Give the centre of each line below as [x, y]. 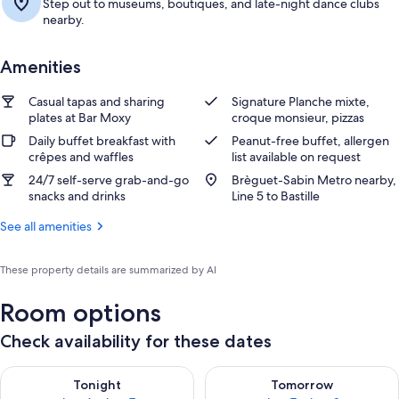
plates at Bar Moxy [80, 118]
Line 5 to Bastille [276, 196]
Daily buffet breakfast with [102, 141]
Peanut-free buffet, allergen [310, 141]
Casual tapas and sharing [97, 102]
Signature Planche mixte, [301, 102]
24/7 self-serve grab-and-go [109, 180]
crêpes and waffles [81, 157]
